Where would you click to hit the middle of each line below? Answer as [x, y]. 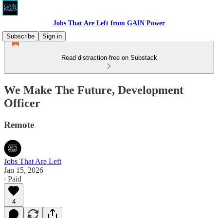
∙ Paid [13, 179]
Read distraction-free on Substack [109, 58]
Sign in [52, 36]
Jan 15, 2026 [24, 170]
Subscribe [20, 36]
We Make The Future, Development [94, 90]
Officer [22, 103]
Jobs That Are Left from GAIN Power [109, 23]
